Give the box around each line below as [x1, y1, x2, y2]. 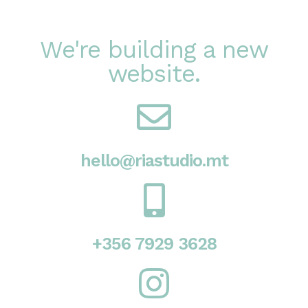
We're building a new [40, 35, 268, 64]
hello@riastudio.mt [80, 151, 228, 170]
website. [108, 59, 200, 88]
